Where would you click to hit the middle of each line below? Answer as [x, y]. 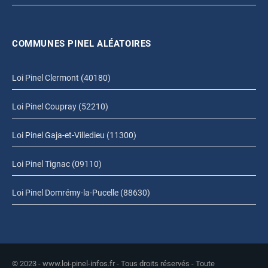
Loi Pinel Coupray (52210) [60, 107]
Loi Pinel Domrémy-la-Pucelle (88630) [81, 193]
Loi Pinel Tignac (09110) [57, 164]
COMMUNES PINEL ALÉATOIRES [82, 44]
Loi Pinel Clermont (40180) [61, 78]
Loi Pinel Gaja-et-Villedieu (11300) [74, 135]
